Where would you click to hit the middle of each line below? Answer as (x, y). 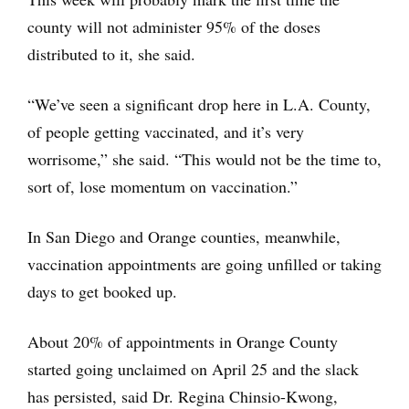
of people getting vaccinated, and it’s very (166, 131)
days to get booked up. (102, 291)
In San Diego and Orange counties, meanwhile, (184, 236)
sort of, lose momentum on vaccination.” (163, 186)
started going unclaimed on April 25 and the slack (193, 368)
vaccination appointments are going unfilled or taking (204, 263)
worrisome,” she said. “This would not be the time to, (204, 158)
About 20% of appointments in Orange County (183, 341)
